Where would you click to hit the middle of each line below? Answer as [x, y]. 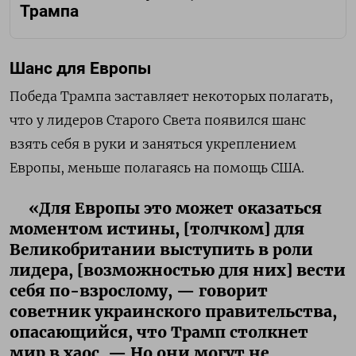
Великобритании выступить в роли [161, 250]
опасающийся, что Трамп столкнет [159, 333]
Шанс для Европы [80, 69]
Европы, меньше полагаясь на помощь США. [157, 168]
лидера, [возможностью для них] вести [178, 271]
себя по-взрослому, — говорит [139, 291]
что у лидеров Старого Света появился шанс [158, 120]
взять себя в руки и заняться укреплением [153, 144]
